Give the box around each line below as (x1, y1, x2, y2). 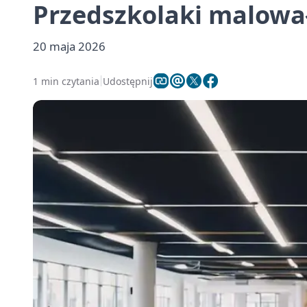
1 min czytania (33, 74, 99, 88)
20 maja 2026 (33, 38, 106, 54)
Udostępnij (103, 74, 153, 88)
